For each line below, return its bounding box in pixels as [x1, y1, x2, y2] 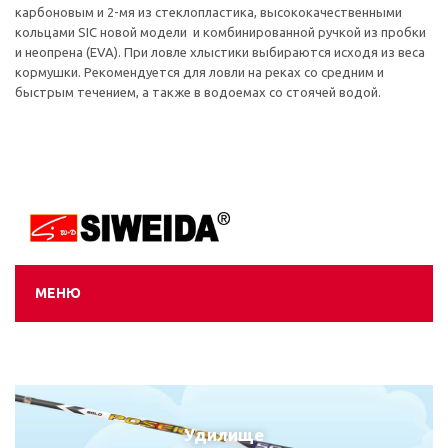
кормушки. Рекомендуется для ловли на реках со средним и [15, 65, 384, 79]
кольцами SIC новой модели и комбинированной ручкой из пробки [15, 25, 426, 39]
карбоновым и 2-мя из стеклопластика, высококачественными [15, 5, 402, 19]
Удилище [184, 425, 264, 444]
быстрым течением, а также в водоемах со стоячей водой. [15, 85, 381, 99]
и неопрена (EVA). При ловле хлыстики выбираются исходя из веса [15, 45, 425, 59]
